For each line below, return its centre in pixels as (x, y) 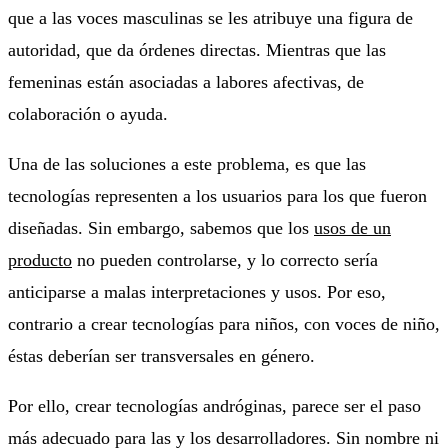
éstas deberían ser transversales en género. (161, 355)
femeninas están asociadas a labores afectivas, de (186, 81)
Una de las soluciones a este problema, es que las (187, 163)
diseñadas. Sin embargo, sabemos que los (161, 227)
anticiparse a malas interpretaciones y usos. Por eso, (197, 291)
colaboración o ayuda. (88, 113)
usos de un (352, 227)
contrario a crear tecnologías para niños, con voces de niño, (224, 323)
